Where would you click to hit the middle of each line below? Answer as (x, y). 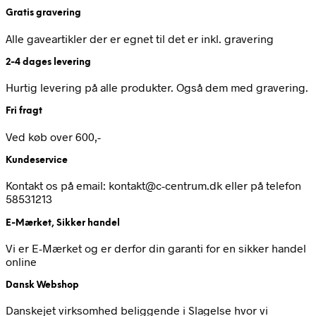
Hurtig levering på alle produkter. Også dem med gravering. (157, 87)
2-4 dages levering (48, 62)
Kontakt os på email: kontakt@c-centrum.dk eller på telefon (153, 186)
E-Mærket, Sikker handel (63, 223)
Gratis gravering (43, 13)
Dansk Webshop (42, 286)
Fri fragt (24, 111)
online (21, 261)
